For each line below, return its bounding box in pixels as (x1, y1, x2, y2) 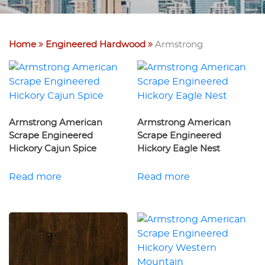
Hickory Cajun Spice (9, 144, 96, 154)
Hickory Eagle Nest (137, 144, 221, 154)
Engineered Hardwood (46, 40, 146, 49)
